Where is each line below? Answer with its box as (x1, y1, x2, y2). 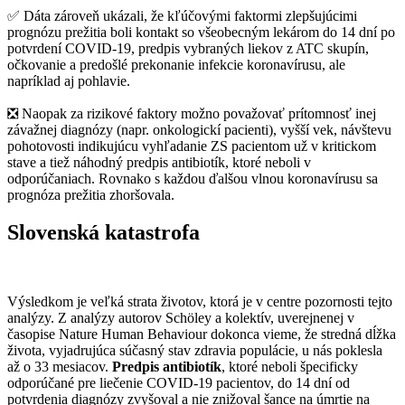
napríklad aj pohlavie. (7, 72, 130, 89)
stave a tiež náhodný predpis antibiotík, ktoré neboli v (7, 154, 311, 170)
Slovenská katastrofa (7, 221, 200, 245)
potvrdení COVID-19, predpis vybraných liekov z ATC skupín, (7, 40, 369, 56)
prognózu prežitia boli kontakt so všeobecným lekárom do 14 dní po (7, 24, 395, 40)
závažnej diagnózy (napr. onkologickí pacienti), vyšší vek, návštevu (7, 121, 391, 137)
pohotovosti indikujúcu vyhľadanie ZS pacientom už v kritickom (7, 137, 376, 154)
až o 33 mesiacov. (7, 359, 112, 375)
